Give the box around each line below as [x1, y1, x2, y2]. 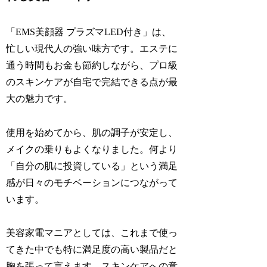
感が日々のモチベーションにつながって [6, 177, 178, 188]
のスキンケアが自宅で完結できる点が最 [6, 76, 178, 87]
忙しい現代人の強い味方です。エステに [6, 43, 178, 54]
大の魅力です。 [6, 93, 73, 104]
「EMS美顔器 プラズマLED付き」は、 [6, 26, 172, 37]
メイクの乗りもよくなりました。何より [6, 144, 178, 154]
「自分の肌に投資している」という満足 [6, 160, 178, 171]
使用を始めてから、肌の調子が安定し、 [6, 127, 178, 138]
